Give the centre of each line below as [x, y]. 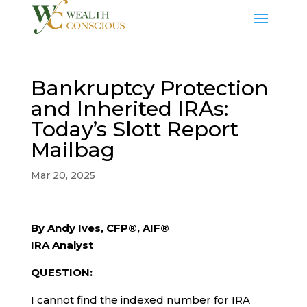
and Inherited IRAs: [129, 109]
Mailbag [73, 150]
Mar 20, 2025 [63, 175]
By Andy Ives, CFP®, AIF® [100, 228]
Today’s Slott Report [134, 129]
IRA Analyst [62, 245]
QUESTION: [61, 272]
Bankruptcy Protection [149, 88]
